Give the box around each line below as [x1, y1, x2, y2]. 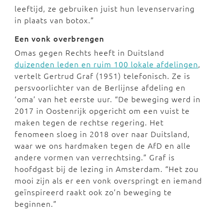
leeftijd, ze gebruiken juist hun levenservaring [15, 3, 195, 14]
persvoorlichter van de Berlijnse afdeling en [15, 82, 186, 93]
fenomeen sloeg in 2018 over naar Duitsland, [15, 128, 190, 139]
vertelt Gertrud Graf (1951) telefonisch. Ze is [15, 70, 190, 81]
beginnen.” [15, 198, 57, 209]
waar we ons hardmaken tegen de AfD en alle [15, 140, 191, 151]
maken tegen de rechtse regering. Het [15, 117, 164, 128]
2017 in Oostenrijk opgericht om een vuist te [15, 105, 190, 116]
